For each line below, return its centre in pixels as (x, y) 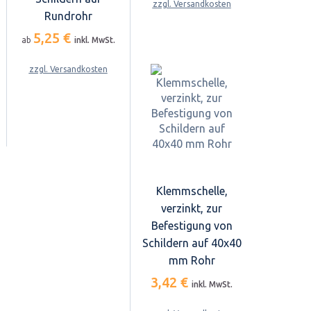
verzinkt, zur (192, 209)
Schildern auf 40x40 (192, 243)
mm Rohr (192, 261)
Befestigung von (192, 226)
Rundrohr (68, 16)
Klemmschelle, (192, 191)
